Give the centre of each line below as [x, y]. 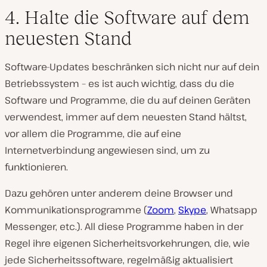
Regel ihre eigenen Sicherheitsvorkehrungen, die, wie [127, 243]
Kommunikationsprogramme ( [76, 210]
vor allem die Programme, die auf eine [93, 134]
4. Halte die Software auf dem [127, 18]
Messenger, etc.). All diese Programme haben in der [124, 227]
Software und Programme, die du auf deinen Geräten [128, 100]
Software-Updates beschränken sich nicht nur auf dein [132, 67]
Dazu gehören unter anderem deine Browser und [119, 193]
